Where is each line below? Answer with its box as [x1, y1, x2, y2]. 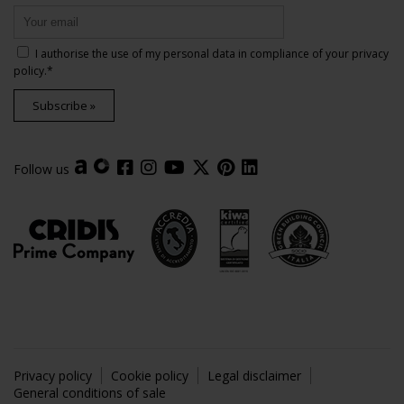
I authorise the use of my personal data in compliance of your [35, 45, 352, 61]
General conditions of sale [14, 383, 166, 401]
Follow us [14, 160, 69, 178]
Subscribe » [32, 96, 96, 114]
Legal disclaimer [207, 366, 301, 384]
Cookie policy [111, 366, 188, 384]
